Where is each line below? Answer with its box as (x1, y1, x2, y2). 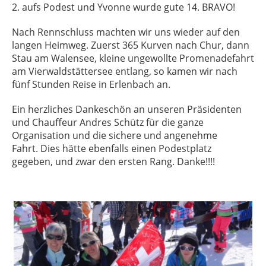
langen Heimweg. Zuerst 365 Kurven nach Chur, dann (12, 39, 249, 52)
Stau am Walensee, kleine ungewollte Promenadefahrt (12, 52, 254, 65)
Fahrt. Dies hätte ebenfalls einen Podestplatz (12, 142, 211, 155)
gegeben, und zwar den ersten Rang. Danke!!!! (12, 155, 215, 168)
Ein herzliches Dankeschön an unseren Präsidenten (12, 103, 242, 116)
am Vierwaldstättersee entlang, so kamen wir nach (12, 65, 237, 78)
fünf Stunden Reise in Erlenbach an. (12, 78, 170, 91)
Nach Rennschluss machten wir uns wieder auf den (12, 26, 240, 39)
